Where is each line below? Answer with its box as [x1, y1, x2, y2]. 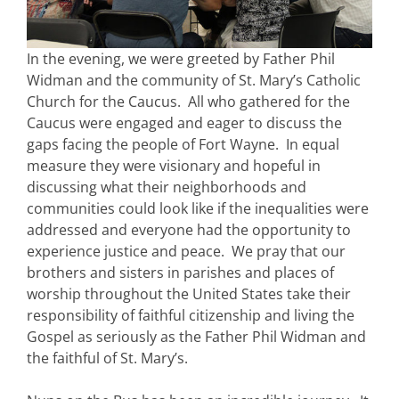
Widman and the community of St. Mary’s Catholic [27, 70, 361, 91]
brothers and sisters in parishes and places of [27, 263, 334, 283]
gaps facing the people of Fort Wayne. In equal [27, 134, 339, 155]
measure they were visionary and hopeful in [27, 156, 321, 176]
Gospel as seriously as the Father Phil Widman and [27, 327, 366, 347]
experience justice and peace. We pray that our [27, 241, 346, 262]
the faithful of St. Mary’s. [27, 348, 188, 369]
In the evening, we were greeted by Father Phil [27, 49, 335, 69]
